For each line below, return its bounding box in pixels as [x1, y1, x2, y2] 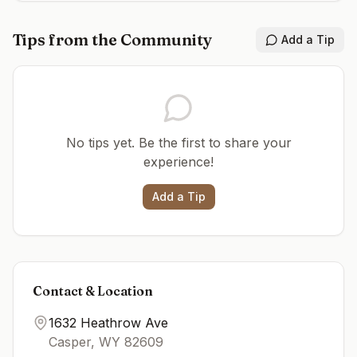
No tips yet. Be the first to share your [65, 135, 292, 151]
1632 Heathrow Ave [49, 315, 168, 331]
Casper [49, 334, 91, 350]
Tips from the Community [13, 29, 212, 49]
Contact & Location [33, 283, 153, 299]
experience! [143, 154, 214, 170]
